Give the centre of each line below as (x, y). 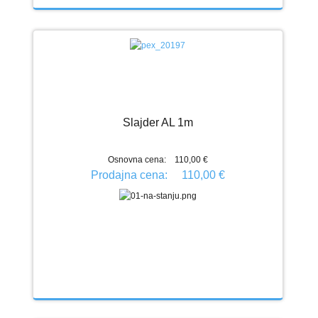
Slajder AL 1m (158, 122)
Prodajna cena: (130, 175)
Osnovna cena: (137, 159)
